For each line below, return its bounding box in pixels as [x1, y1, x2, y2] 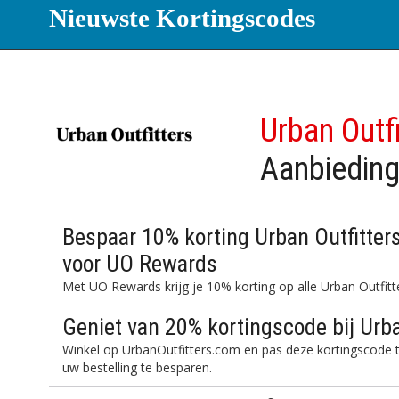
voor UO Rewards [62, 250, 218, 277]
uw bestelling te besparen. [62, 359, 213, 376]
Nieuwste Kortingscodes [49, 4, 316, 32]
